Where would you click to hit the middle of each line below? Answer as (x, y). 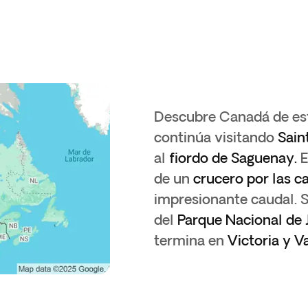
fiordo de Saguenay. (231, 158)
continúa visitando (214, 137)
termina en (191, 240)
